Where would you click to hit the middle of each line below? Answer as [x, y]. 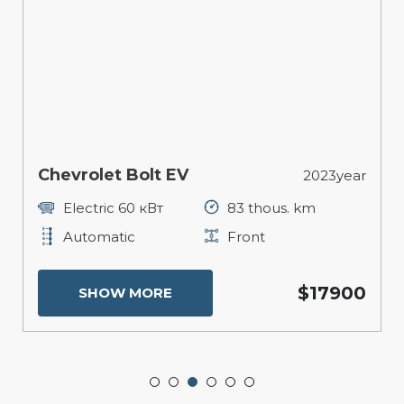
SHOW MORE [125, 293]
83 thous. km [271, 207]
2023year [335, 175]
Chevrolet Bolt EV [113, 175]
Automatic [99, 236]
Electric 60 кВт [113, 207]
